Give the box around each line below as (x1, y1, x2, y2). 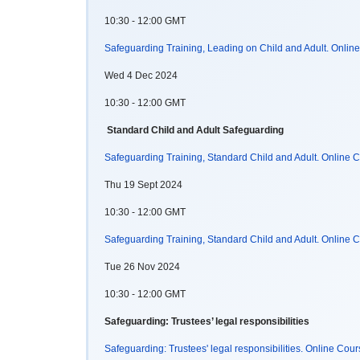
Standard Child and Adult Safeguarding (107, 124, 284, 136)
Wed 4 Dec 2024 (104, 69, 178, 81)
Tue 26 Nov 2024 (104, 260, 180, 272)
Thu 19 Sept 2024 (104, 178, 182, 190)
